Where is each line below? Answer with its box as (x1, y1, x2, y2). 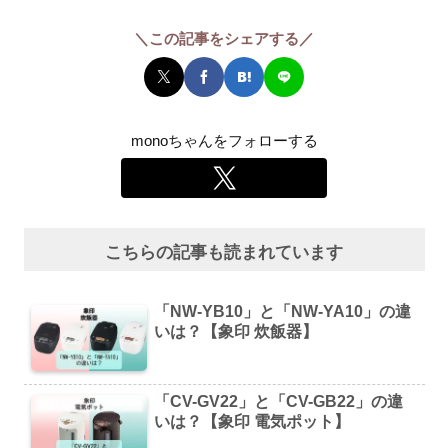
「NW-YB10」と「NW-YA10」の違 (154, 303, 412, 321)
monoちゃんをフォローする (130, 131, 318, 149)
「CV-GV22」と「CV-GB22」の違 (154, 392, 404, 410)
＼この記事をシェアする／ (134, 30, 314, 48)
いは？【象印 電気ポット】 (154, 412, 351, 430)
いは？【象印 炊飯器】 (154, 323, 319, 341)
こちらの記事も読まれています (105, 243, 343, 263)
